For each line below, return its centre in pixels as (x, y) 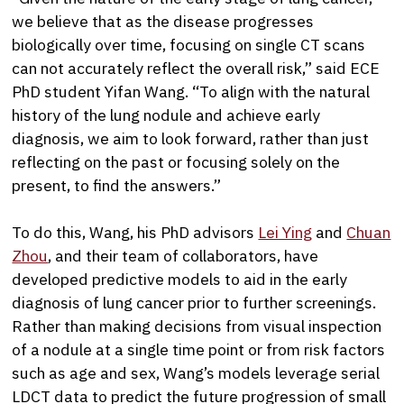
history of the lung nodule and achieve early (166, 115)
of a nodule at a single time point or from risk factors (199, 349)
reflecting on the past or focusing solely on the (176, 161)
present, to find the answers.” (117, 185)
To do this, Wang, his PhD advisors (135, 232)
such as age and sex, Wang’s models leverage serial (196, 372)
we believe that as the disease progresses (163, 21)
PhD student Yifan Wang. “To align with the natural (191, 91)
